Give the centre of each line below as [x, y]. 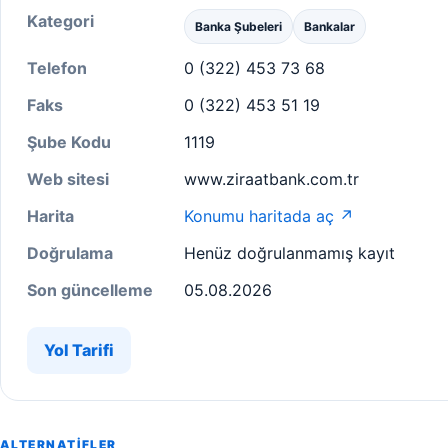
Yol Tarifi [79, 350]
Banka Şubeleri [238, 26]
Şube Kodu [69, 142]
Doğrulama [70, 253]
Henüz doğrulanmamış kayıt [289, 253]
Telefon [57, 68]
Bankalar [329, 26]
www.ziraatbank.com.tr [271, 179]
